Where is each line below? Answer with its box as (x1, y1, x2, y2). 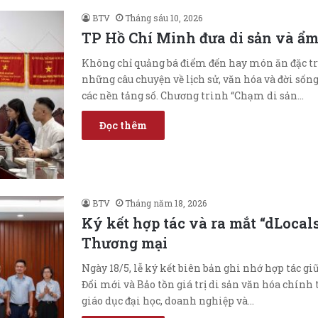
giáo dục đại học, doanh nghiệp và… (82, 293, 254, 307)
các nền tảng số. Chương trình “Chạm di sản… (82, 88, 304, 102)
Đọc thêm (99, 118, 147, 132)
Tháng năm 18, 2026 (125, 197, 207, 209)
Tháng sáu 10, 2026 (125, 11, 202, 23)
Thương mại (82, 233, 168, 252)
